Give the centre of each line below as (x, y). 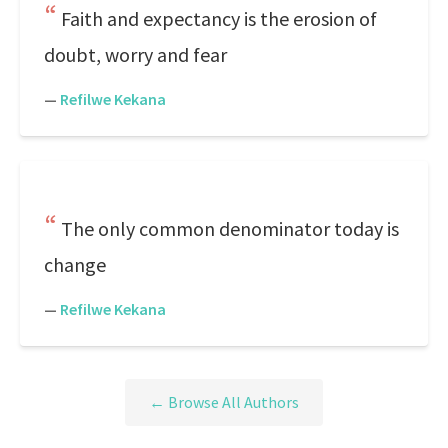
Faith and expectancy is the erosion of (219, 18)
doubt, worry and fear (135, 54)
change (75, 264)
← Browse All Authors (224, 402)
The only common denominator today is (230, 228)
